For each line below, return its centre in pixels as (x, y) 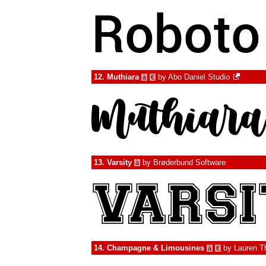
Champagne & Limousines (156, 248)
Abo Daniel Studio (199, 77)
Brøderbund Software (189, 162)
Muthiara (123, 77)
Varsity (119, 162)
